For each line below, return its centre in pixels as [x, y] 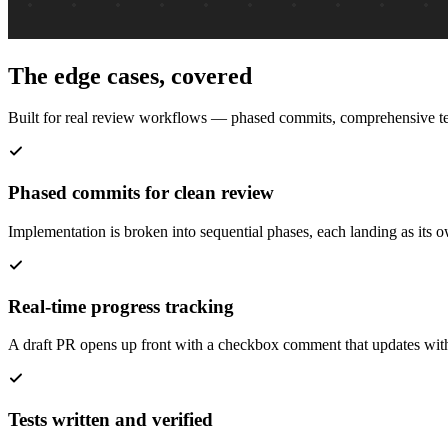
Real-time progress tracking [121, 306]
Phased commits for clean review [141, 193]
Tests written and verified [110, 420]
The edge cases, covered [130, 75]
